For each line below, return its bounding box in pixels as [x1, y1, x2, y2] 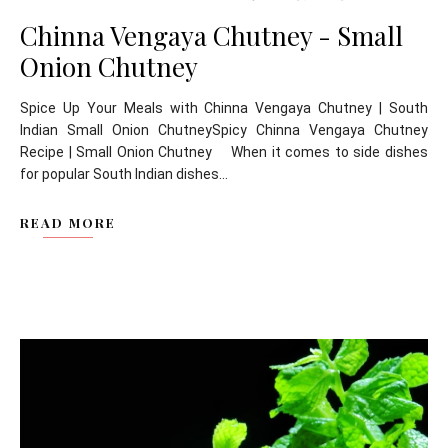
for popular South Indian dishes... [20, 165, 228, 182]
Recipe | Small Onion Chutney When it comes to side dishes [20, 143, 428, 160]
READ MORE [20, 213, 116, 231]
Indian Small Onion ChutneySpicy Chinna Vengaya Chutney [20, 121, 428, 138]
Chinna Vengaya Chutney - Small [20, 17, 403, 53]
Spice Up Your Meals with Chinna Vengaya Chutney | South [20, 99, 428, 116]
